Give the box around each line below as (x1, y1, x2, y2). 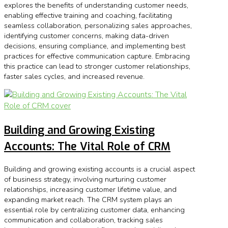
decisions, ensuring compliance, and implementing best (4, 41, 185, 51)
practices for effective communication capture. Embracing (4, 51, 190, 62)
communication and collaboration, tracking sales (4, 215, 163, 225)
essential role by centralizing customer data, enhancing (4, 205, 185, 215)
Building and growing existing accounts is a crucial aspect (4, 164, 195, 175)
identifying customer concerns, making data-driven (4, 31, 169, 41)
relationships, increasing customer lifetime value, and (4, 184, 177, 195)
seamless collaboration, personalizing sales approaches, (4, 20, 192, 31)
